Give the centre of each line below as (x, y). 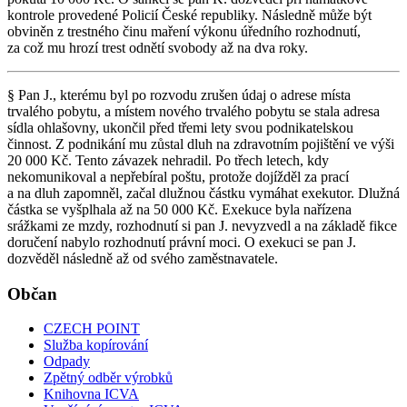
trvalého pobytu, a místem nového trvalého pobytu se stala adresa (194, 111)
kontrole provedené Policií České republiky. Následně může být (189, 15)
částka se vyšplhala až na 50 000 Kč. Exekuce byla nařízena (179, 209)
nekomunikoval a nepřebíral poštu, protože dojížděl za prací (178, 176)
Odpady (67, 362)
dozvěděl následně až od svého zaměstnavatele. (143, 258)
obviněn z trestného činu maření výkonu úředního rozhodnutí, (184, 31)
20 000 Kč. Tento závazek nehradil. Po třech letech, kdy (168, 160)
